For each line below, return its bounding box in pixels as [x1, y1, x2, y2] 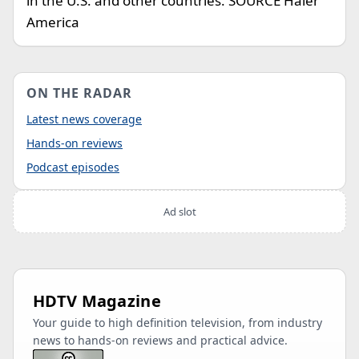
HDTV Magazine [33, 290, 161, 312]
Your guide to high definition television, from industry [33, 315, 322, 330]
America [26, 13, 79, 31]
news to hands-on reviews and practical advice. [33, 333, 288, 348]
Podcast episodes [26, 159, 119, 175]
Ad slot [163, 204, 196, 219]
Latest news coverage [26, 111, 142, 127]
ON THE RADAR [26, 84, 132, 102]
